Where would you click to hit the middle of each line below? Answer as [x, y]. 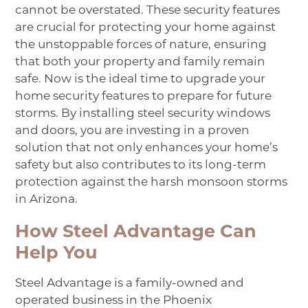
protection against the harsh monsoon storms [152, 183]
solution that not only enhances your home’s [147, 148]
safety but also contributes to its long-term [141, 166]
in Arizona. [47, 200]
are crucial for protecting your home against [146, 28]
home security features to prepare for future [144, 97]
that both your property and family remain [141, 63]
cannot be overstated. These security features [148, 11]
